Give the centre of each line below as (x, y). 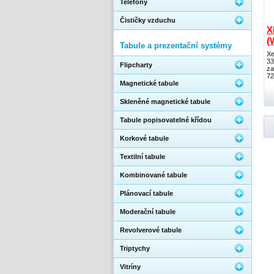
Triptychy (135, 248)
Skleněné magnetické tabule (165, 102)
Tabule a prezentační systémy (176, 46)
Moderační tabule (148, 212)
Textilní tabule (143, 157)
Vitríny (130, 267)
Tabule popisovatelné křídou (166, 120)
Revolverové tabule (151, 230)
